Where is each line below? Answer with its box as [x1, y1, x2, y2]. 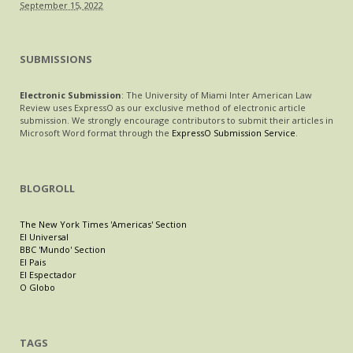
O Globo [20, 281, 55, 293]
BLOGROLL [20, 181, 75, 195]
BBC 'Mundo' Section [20, 243, 106, 255]
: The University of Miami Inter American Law [121, 89, 312, 101]
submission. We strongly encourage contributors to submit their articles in [20, 114, 333, 126]
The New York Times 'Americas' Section [20, 218, 187, 230]
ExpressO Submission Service [172, 127, 295, 139]
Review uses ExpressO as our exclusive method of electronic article [20, 102, 306, 113]
